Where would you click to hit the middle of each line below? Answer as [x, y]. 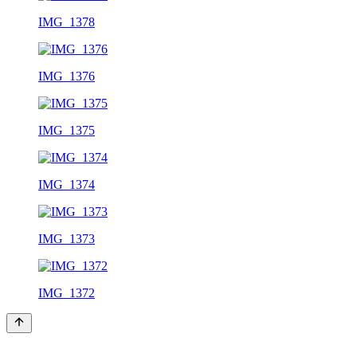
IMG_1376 [67, 76]
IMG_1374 [67, 184]
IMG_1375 [67, 130]
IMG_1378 [67, 22]
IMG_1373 [67, 238]
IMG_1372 [67, 292]
